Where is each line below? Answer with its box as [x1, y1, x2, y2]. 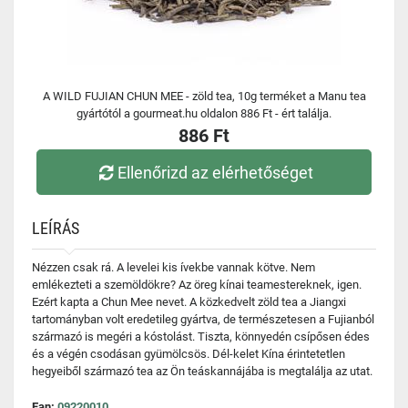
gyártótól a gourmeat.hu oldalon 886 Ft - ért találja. [76, 107, 331, 120]
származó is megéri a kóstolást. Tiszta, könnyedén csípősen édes [32, 330, 370, 343]
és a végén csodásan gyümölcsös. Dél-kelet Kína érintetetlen [32, 347, 345, 361]
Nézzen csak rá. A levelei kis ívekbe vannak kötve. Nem [32, 260, 315, 274]
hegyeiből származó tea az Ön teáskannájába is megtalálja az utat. [32, 364, 372, 378]
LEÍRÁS [32, 219, 79, 238]
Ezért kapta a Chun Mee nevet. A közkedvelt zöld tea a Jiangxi [32, 295, 346, 309]
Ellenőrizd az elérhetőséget [117, 162, 314, 182]
